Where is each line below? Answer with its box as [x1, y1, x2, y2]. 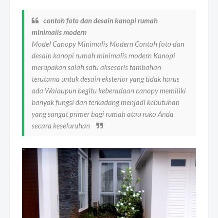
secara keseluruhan [32, 121, 91, 130]
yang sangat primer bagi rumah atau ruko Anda [32, 109, 174, 119]
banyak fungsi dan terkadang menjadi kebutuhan [32, 98, 180, 107]
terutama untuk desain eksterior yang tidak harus [32, 74, 180, 84]
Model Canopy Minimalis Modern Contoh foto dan [32, 39, 184, 49]
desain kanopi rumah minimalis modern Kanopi [32, 51, 175, 60]
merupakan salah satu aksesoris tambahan [32, 63, 161, 72]
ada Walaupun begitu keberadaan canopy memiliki [32, 86, 186, 95]
